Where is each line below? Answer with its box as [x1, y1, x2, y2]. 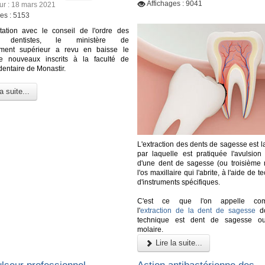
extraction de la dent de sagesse [140, 206, 256, 215]
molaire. [137, 225, 164, 234]
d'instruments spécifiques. [137, 177, 221, 186]
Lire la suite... [153, 238, 203, 247]
